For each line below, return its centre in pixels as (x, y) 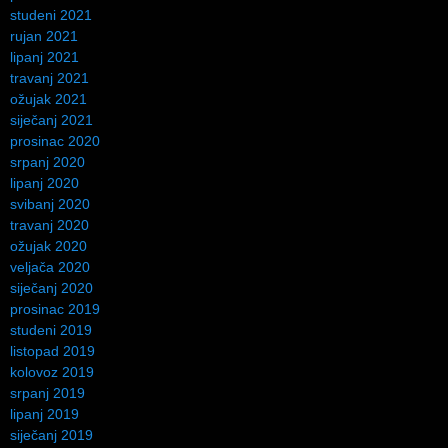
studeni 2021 (51, 14)
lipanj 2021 (44, 56)
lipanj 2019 (44, 413)
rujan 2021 (44, 35)
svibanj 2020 (50, 203)
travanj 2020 (49, 224)
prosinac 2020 (55, 140)
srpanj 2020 (47, 161)
